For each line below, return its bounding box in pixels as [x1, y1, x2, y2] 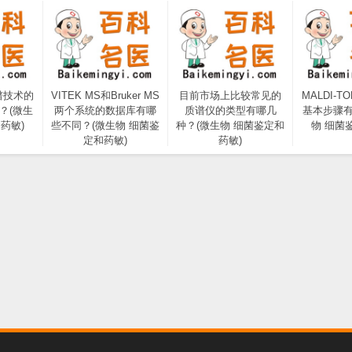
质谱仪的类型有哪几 [184, 104, 277, 116]
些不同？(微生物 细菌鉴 [51, 119, 159, 131]
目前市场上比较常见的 [179, 90, 281, 101]
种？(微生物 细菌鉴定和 [176, 119, 284, 131]
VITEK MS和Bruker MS [51, 90, 159, 101]
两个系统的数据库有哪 [54, 104, 156, 116]
